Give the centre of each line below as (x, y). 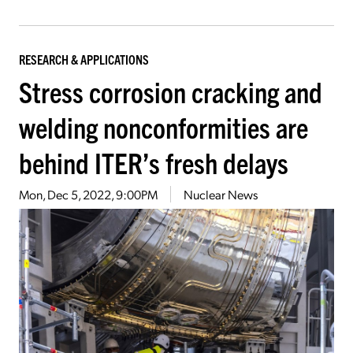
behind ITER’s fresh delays (154, 162)
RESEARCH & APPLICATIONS (84, 59)
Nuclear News (221, 195)
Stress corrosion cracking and (171, 91)
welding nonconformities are (163, 127)
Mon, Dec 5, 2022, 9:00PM (88, 195)
